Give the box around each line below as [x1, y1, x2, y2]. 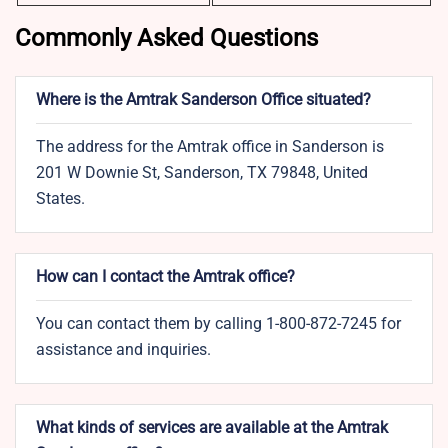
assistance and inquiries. [36, 340, 211, 360]
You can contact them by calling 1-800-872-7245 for [36, 314, 401, 334]
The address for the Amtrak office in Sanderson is [36, 137, 384, 157]
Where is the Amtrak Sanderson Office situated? [36, 90, 371, 110]
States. [36, 189, 85, 209]
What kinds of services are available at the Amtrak [36, 418, 388, 438]
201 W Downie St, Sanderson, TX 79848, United [36, 163, 368, 183]
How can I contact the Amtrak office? [36, 267, 295, 287]
